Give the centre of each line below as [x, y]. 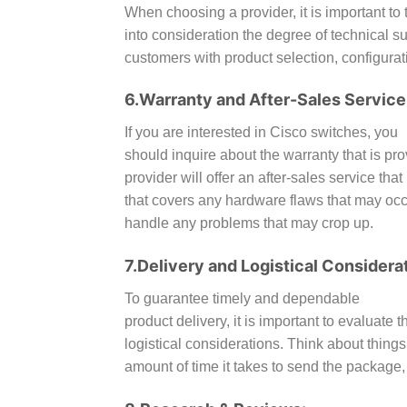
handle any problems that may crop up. [249, 223]
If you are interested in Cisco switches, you [261, 133]
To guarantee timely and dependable [242, 299]
